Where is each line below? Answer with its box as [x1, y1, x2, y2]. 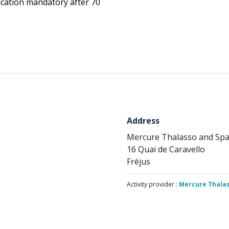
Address [127, 115, 159, 126]
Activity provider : [127, 180, 179, 189]
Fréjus [127, 156, 150, 167]
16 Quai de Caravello [127, 144, 205, 155]
